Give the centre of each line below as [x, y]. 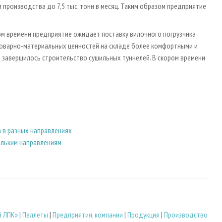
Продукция [143, 215]
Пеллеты [35, 215]
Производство [186, 215]
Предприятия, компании [88, 215]
